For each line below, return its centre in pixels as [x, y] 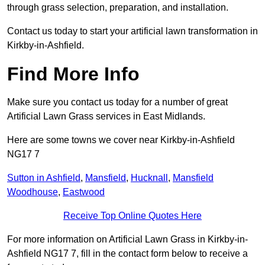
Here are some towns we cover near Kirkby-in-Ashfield [121, 140]
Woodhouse [33, 192]
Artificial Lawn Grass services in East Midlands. [106, 117]
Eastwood [84, 192]
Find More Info [73, 74]
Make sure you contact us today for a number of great [117, 102]
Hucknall [149, 178]
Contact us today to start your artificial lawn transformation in [132, 31]
